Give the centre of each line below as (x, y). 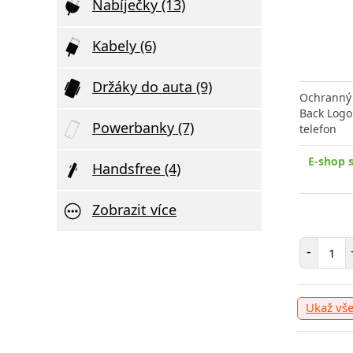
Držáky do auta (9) (152, 87)
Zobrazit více (134, 210)
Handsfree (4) (136, 169)
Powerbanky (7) (143, 128)
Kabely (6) (124, 46)
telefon (318, 129)
